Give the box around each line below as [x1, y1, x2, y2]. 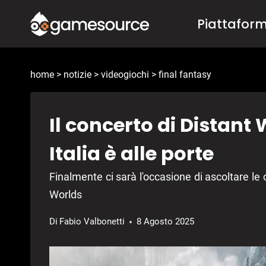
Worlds [49, 188, 82, 201]
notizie [64, 69, 91, 81]
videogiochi [101, 69, 149, 81]
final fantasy [159, 69, 211, 81]
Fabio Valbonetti [59, 216, 125, 227]
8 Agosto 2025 [137, 216, 195, 227]
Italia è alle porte [49, 140, 214, 167]
